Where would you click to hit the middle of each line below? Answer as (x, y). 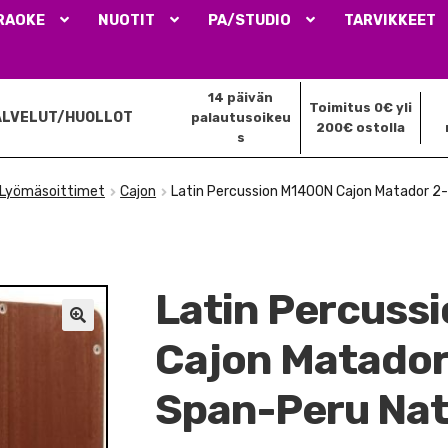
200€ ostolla (361, 127)
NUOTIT (127, 20)
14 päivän (241, 97)
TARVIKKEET (390, 20)
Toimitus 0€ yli (361, 107)
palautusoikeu (240, 117)
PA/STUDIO (250, 20)
